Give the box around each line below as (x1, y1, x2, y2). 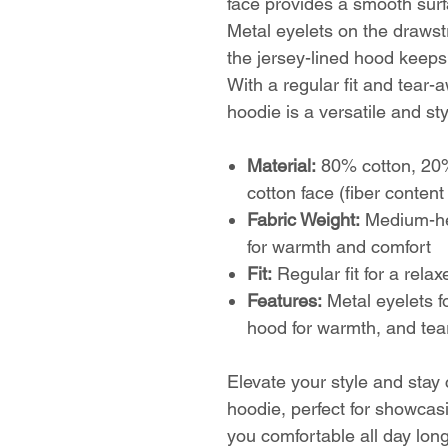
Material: (247, 155, 316, 176)
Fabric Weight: (247, 209, 360, 230)
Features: (247, 290, 322, 311)
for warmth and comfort (247, 236, 431, 257)
